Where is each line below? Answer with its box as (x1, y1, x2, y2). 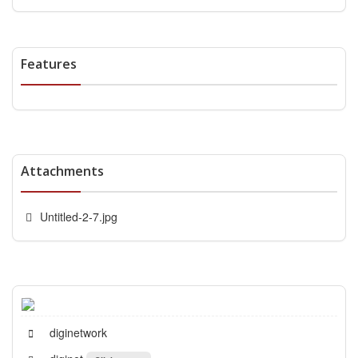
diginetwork (46, 324, 107, 340)
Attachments (21, 162, 104, 181)
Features (21, 55, 77, 74)
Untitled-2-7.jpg (39, 209, 117, 225)
